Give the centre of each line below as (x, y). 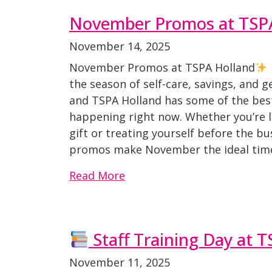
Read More (97, 175)
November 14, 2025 (120, 46)
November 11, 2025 (120, 262)
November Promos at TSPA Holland (162, 67)
